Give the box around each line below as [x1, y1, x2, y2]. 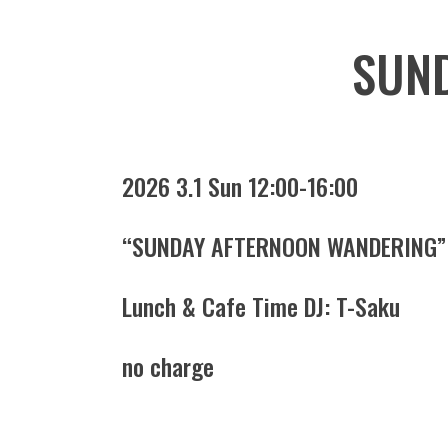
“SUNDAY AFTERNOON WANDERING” [122, 228, 446, 264]
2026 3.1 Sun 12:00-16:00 [122, 168, 358, 204]
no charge [122, 348, 214, 384]
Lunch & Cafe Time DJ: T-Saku [122, 288, 400, 324]
